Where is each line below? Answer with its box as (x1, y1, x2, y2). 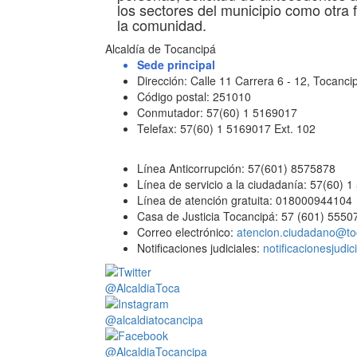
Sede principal (137, 57, 215, 73)
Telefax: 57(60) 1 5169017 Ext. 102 (137, 120, 316, 136)
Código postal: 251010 (137, 88, 251, 104)
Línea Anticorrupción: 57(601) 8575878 (137, 160, 335, 176)
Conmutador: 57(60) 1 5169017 (137, 104, 297, 120)
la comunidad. (117, 14, 206, 35)
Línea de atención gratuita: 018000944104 (137, 192, 352, 208)
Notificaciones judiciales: (137, 240, 263, 256)
